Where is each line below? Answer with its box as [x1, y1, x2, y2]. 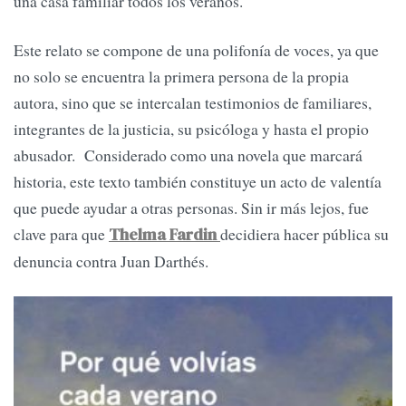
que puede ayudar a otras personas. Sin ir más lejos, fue [14, 196, 369, 218]
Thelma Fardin [109, 223, 217, 246]
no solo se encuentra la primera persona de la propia [14, 64, 349, 87]
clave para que [14, 222, 109, 245]
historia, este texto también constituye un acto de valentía [14, 169, 382, 192]
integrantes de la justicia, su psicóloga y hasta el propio [14, 117, 369, 140]
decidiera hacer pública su [220, 222, 389, 245]
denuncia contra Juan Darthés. [14, 249, 208, 272]
